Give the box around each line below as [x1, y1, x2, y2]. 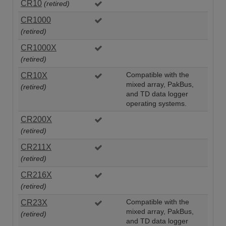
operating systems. [126, 99, 187, 107]
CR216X [21, 170, 52, 179]
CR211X [21, 142, 51, 151]
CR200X [21, 115, 52, 124]
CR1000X [21, 43, 56, 52]
